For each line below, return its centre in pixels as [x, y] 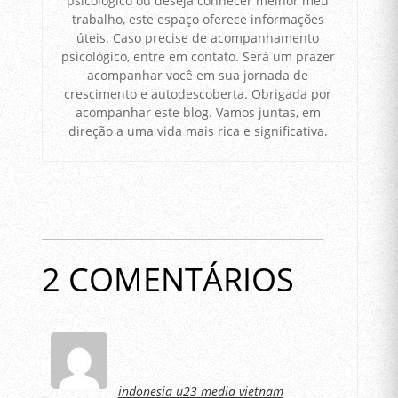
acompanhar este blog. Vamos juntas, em [198, 112]
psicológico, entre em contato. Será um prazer [198, 56]
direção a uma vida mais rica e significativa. [198, 131]
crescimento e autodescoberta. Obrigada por [198, 93]
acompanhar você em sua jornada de [198, 75]
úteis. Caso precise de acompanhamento [198, 37]
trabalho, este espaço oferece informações [198, 19]
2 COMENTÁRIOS [167, 279]
